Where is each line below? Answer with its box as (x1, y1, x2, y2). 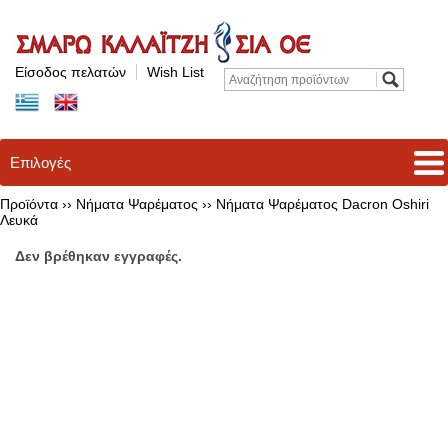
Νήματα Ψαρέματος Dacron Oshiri (216, 196, 429, 212)
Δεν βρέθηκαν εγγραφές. (15, 248, 182, 264)
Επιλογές (10, 154, 71, 171)
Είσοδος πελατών (15, 64, 126, 80)
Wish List (147, 64, 204, 80)
